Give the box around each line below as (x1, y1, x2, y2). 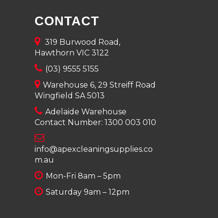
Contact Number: (35, 118, 105, 127)
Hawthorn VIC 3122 (35, 48, 109, 57)
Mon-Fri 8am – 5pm (44, 171, 121, 181)
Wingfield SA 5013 (35, 91, 105, 100)
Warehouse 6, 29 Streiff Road (41, 80, 156, 90)
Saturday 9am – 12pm (44, 187, 129, 197)
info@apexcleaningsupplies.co (35, 145, 153, 154)
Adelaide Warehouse (43, 107, 127, 116)
